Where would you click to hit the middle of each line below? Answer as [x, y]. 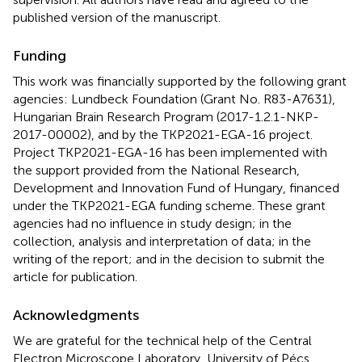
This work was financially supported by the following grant [180, 81]
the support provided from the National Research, [156, 170]
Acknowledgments [76, 315]
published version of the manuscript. [117, 17]
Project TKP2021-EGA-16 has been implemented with [170, 152]
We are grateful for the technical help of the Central [162, 340]
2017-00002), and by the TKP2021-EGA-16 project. [163, 134]
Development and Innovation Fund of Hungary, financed [176, 187]
